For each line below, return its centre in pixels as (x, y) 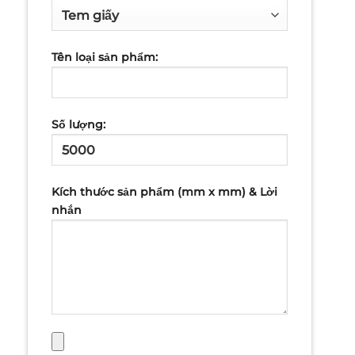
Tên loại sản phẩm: (104, 57)
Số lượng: (78, 125)
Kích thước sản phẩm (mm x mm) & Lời (164, 191)
